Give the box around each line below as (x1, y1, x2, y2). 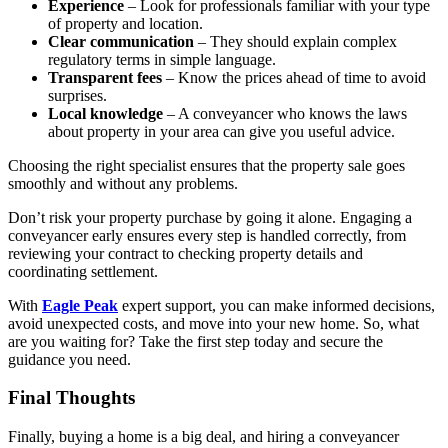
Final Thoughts (8, 387, 135, 409)
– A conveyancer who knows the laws (163, 104, 407, 122)
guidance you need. (8, 350, 131, 368)
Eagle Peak (42, 296, 118, 314)
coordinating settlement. (8, 262, 162, 280)
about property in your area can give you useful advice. (48, 122, 399, 140)
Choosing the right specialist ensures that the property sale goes (8, 156, 405, 174)
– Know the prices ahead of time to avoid (162, 68, 426, 86)
